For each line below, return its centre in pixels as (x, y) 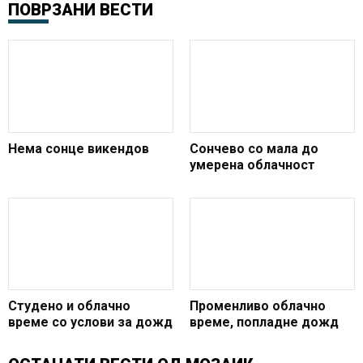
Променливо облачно (258, 306)
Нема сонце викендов (79, 148)
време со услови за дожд (90, 322)
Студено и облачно (69, 306)
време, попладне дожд (264, 322)
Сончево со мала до (254, 148)
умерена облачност (252, 164)
